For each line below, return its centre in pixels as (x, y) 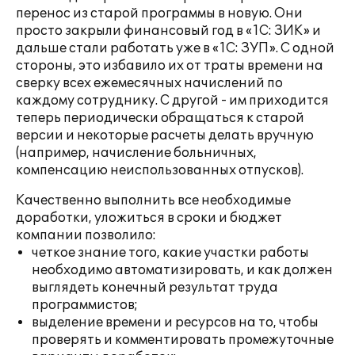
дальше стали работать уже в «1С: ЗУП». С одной (175, 48)
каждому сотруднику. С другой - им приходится (172, 101)
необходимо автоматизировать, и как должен (182, 270)
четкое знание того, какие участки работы (170, 253)
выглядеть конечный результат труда (155, 288)
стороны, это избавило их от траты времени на (170, 66)
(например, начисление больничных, (136, 153)
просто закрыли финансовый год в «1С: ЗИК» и (168, 31)
